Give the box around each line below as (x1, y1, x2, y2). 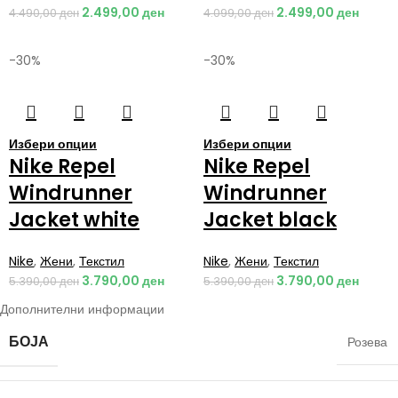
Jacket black (203, 205, 337, 234)
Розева (347, 332, 387, 351)
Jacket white (9, 205, 139, 234)
